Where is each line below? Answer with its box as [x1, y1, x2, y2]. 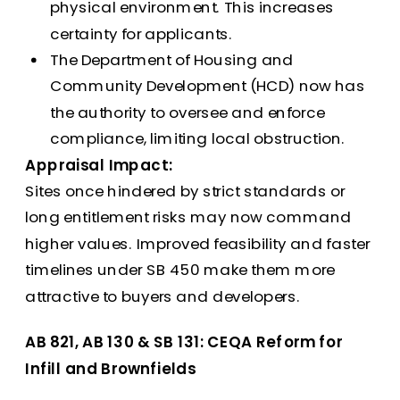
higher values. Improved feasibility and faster [25, 232, 371, 254]
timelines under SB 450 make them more [25, 258, 336, 280]
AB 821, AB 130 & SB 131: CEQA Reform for [25, 330, 343, 353]
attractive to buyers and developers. [25, 285, 301, 306]
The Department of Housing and [50, 48, 294, 71]
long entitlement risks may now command [25, 205, 352, 228]
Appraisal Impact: [25, 154, 173, 175]
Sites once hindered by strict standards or [25, 179, 346, 202]
